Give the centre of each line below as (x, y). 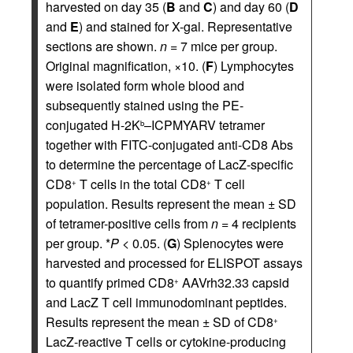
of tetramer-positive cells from (128, 223)
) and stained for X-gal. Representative (186, 26)
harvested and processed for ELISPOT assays (174, 263)
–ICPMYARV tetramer (204, 125)
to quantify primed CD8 (110, 282)
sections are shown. (103, 46)
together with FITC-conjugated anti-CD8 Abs (169, 145)
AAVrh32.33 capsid (234, 282)
